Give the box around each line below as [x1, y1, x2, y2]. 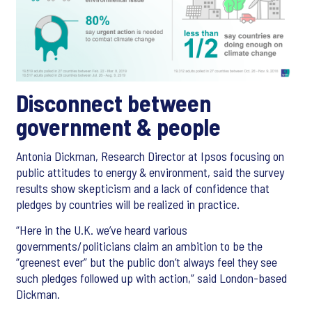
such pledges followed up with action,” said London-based [16, 270, 287, 286]
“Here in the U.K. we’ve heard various [16, 222, 187, 238]
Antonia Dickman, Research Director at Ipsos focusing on [16, 148, 284, 164]
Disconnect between [16, 88, 211, 118]
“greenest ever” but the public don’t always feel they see [16, 254, 277, 270]
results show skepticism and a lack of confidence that [16, 180, 270, 196]
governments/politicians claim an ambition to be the [16, 238, 263, 254]
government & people [16, 112, 221, 141]
